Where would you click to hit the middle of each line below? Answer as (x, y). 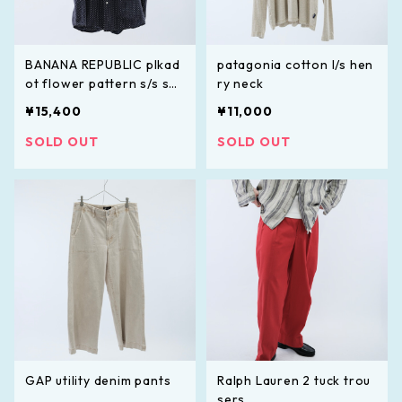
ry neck (240, 83)
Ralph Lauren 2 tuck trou (294, 380)
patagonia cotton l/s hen (295, 64)
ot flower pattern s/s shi (103, 83)
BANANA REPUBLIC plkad (103, 64)
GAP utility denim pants (98, 380)
